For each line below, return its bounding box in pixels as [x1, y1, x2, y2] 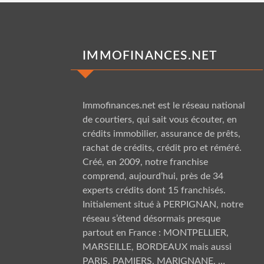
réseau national [182, 100, 246, 110]
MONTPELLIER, [163, 227, 229, 237]
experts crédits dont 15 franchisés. [82, 185, 226, 195]
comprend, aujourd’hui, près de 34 [82, 171, 224, 181]
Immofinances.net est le [82, 100, 183, 110]
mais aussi [187, 242, 232, 252]
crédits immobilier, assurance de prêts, [82, 128, 241, 138]
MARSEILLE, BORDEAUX [82, 242, 188, 252]
